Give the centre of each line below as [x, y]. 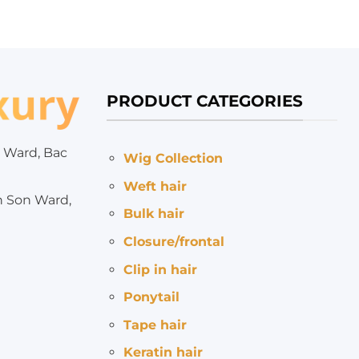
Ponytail [151, 297]
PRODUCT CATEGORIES [205, 101]
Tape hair [155, 325]
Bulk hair [153, 214]
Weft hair [155, 186]
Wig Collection [173, 159]
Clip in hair [160, 269]
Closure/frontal [173, 241]
